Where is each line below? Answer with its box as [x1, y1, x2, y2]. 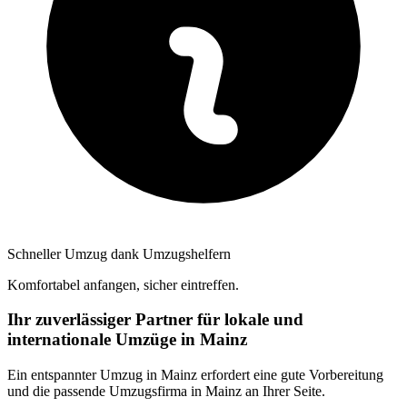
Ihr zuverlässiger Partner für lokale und [7, 310, 303, 330]
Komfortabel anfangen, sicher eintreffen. [7, 276, 239, 293]
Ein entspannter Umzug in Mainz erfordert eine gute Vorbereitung [7, 367, 383, 383]
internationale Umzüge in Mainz [7, 330, 247, 350]
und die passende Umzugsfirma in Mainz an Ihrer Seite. [7, 383, 325, 400]
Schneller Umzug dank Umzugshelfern [7, 245, 231, 262]
